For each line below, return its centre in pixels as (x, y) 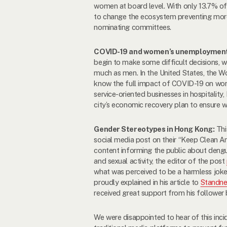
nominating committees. (133, 27)
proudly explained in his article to (147, 182)
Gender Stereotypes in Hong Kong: (154, 129)
